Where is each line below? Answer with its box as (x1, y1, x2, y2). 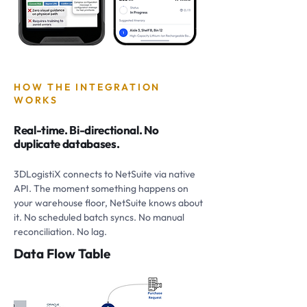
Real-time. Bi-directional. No (14, 123, 160, 137)
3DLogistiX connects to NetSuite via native (14, 168, 195, 180)
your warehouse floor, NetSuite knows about (14, 197, 203, 209)
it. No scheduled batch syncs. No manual (14, 211, 184, 223)
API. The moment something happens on (14, 182, 188, 195)
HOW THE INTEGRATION (14, 81, 161, 93)
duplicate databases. (14, 136, 120, 151)
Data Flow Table (14, 245, 110, 262)
